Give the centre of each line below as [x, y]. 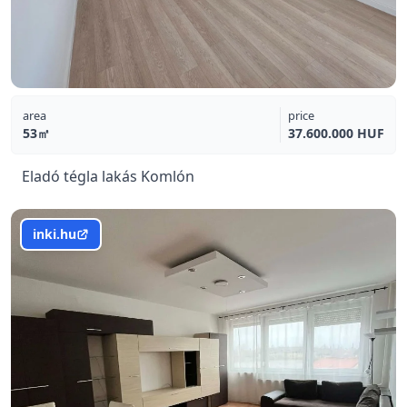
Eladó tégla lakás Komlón [108, 176]
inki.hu [55, 234]
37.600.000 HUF [336, 133]
